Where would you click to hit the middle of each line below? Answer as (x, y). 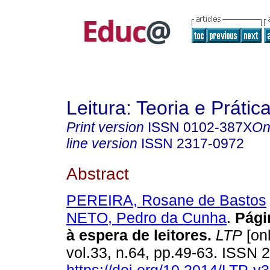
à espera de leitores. (139, 235)
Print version (105, 127)
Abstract (98, 173)
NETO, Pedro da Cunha (146, 218)
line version (102, 143)
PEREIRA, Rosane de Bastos (166, 200)
